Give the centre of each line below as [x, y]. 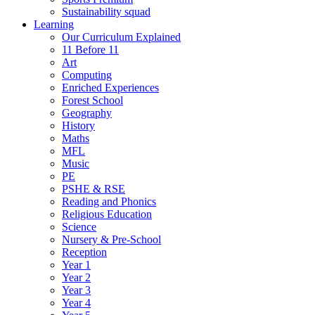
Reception [84, 252]
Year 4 [76, 303]
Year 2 [76, 277]
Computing [87, 75]
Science [79, 227]
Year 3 [76, 290]
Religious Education [107, 214]
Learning [54, 24]
